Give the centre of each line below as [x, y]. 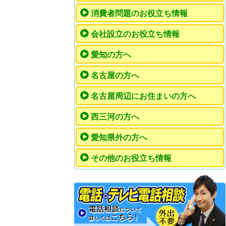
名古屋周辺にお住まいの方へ [143, 96]
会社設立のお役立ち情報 [135, 34]
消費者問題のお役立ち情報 [139, 14]
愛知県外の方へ [119, 138]
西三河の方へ [115, 117]
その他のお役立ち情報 [131, 158]
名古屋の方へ [115, 76]
